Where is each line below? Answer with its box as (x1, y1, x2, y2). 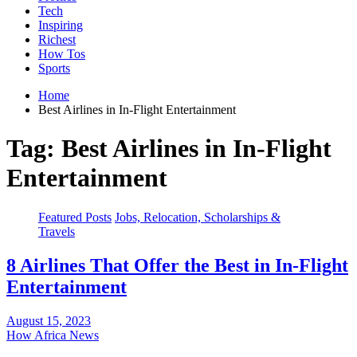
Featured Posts (38, 210, 112, 224)
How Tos (38, 46, 85, 61)
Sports (38, 61, 70, 75)
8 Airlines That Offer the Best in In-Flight (6, 254, 348, 276)
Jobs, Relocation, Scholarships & (115, 210, 280, 224)
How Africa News (6, 328, 99, 342)
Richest (38, 32, 76, 46)
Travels (38, 224, 75, 238)
